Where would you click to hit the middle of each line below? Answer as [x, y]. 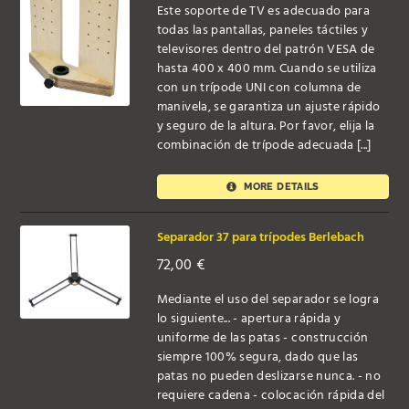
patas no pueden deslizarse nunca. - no [269, 377]
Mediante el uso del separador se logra [268, 300]
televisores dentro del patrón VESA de [266, 50]
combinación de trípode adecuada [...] [264, 146]
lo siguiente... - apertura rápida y [249, 320]
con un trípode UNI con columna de [259, 89]
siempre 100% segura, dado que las [257, 358]
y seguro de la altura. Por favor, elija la [266, 127]
